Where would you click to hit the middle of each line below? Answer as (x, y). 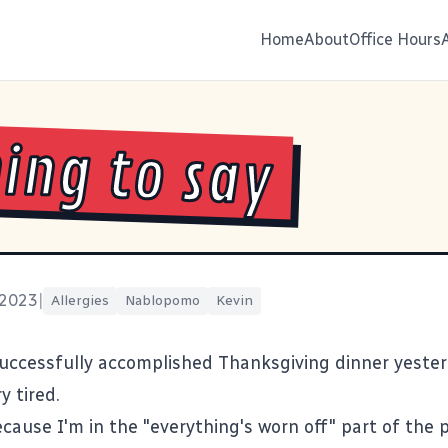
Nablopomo (162, 300)
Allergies (80, 300)
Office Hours (395, 39)
